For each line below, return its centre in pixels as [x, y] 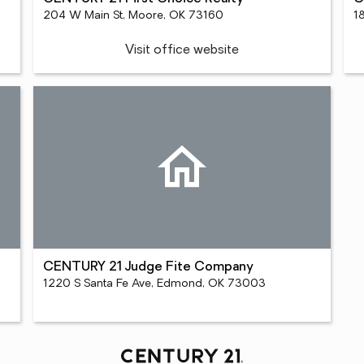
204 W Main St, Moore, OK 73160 [134, 16]
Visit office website [182, 50]
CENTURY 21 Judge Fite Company [149, 267]
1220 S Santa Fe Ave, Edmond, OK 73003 [155, 284]
